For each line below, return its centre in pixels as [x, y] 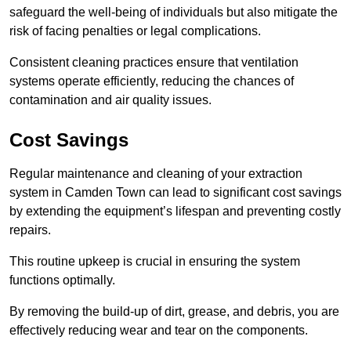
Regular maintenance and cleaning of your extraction [156, 174]
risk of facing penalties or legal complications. [135, 31]
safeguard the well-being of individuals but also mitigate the [174, 13]
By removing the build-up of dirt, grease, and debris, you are [174, 312]
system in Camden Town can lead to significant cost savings [175, 193]
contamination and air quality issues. [110, 100]
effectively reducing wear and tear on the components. [159, 331]
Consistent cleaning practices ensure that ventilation [154, 63]
